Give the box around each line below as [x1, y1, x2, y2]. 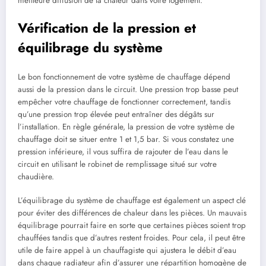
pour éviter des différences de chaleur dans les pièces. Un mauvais [18, 207, 246, 219]
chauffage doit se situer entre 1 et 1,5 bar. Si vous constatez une [18, 134, 234, 145]
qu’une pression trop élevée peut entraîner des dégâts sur [18, 109, 214, 121]
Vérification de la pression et [18, 18, 196, 37]
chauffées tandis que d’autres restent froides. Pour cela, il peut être [18, 232, 245, 244]
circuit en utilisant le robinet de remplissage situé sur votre [18, 159, 217, 170]
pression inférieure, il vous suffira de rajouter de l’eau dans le [18, 146, 228, 158]
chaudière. [18, 171, 54, 183]
